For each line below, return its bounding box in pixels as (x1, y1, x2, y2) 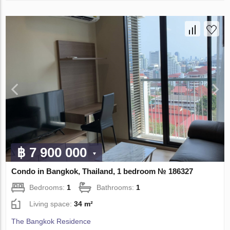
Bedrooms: (29, 183, 67, 192)
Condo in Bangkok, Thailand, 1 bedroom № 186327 (11, 167, 194, 176)
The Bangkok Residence (11, 217, 91, 226)
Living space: (29, 200, 74, 208)
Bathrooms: (97, 183, 137, 192)
